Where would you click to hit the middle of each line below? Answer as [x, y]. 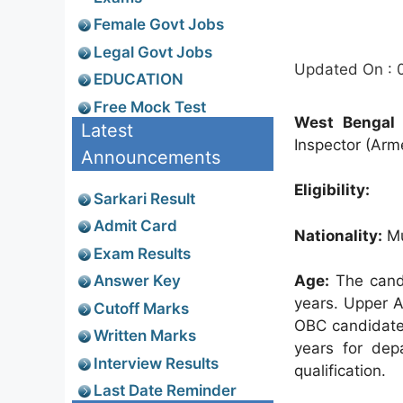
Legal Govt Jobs [153, 52]
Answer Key [137, 281]
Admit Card [135, 226]
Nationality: [338, 235]
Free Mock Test [150, 107]
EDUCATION [139, 79]
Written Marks [145, 336]
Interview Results [156, 363]
